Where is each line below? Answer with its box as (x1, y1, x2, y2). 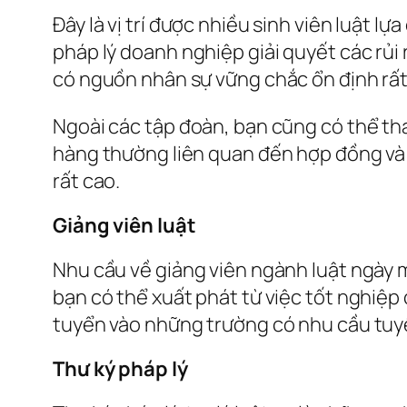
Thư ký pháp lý (53, 354, 188, 382)
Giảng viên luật (53, 211, 196, 239)
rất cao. (53, 166, 121, 194)
